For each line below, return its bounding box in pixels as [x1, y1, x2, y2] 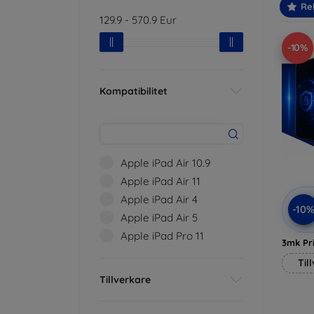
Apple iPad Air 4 [121, 193, 198, 206]
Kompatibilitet [100, 84, 168, 97]
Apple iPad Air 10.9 [121, 156, 210, 170]
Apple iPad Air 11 [121, 175, 200, 188]
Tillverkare [100, 273, 151, 286]
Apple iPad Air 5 [121, 211, 198, 224]
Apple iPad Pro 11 [121, 229, 204, 243]
